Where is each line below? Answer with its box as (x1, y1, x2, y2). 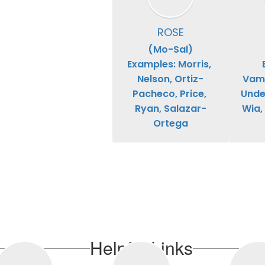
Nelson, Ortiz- (137, 72, 204, 86)
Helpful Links (90, 235, 193, 261)
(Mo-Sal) (148, 43, 193, 57)
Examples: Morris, (127, 57, 212, 72)
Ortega (153, 117, 188, 131)
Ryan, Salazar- (134, 102, 206, 116)
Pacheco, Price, (132, 87, 206, 101)
